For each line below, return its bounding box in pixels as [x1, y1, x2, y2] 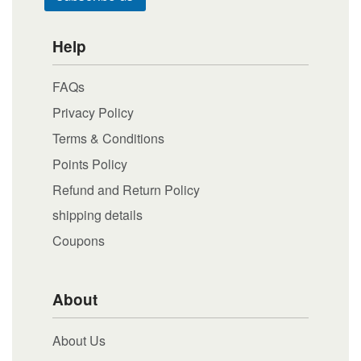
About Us [52, 330, 106, 350]
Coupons [52, 231, 105, 251]
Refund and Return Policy [52, 180, 200, 199]
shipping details [52, 205, 143, 225]
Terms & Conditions [52, 129, 164, 147]
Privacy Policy [52, 103, 134, 122]
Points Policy [52, 154, 127, 173]
